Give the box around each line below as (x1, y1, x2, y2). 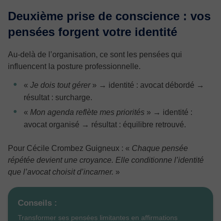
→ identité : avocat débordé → (97, 80, 204, 89)
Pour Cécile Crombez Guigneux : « (8, 144, 132, 152)
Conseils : (18, 198, 57, 208)
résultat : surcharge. (24, 93, 92, 102)
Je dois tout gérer (30, 80, 90, 89)
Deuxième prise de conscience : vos (8, 9, 211, 23)
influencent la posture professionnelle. (8, 62, 141, 71)
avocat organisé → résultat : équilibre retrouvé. (24, 120, 186, 129)
